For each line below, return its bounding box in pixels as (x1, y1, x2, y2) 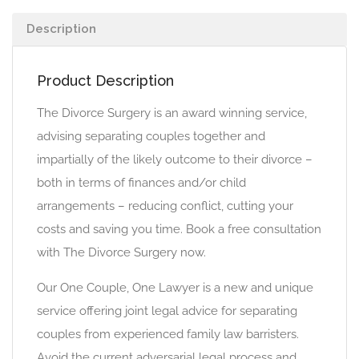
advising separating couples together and (37, 129, 265, 143)
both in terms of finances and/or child (37, 175, 246, 190)
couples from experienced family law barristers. (37, 327, 299, 341)
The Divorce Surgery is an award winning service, (37, 106, 307, 120)
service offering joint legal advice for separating (37, 304, 297, 318)
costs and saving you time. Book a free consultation (37, 222, 321, 236)
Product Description (37, 72, 174, 89)
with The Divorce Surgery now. (37, 245, 206, 260)
